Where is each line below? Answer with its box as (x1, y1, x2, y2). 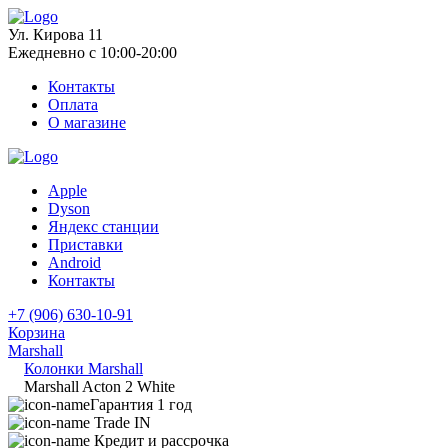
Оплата (48, 96, 98, 113)
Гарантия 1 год (90, 396, 192, 413)
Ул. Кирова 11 (8, 26, 103, 43)
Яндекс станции (48, 218, 159, 235)
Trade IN (94, 414, 151, 431)
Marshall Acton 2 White (24, 378, 175, 395)
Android (48, 254, 101, 271)
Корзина (8, 324, 65, 341)
